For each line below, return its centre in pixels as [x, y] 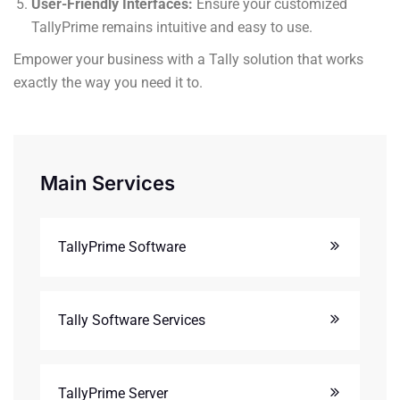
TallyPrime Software [122, 246]
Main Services [108, 183]
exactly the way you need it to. [108, 82]
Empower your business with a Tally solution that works [188, 59]
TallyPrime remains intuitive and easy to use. [172, 27]
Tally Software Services [132, 320]
